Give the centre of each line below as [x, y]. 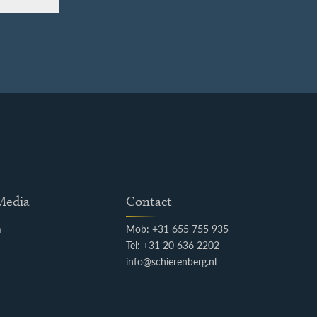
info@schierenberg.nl [171, 262]
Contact [149, 202]
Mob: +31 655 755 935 [177, 229]
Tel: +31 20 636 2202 [172, 246]
